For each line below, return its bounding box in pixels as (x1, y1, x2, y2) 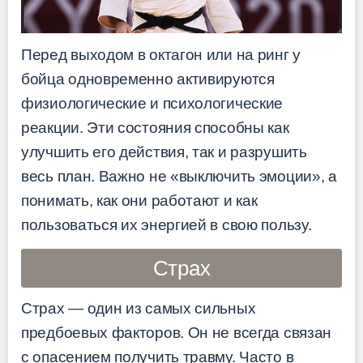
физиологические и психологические (21, 95, 284, 113)
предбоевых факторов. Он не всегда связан (21, 323, 332, 341)
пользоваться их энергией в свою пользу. (21, 216, 312, 234)
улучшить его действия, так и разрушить (21, 143, 307, 161)
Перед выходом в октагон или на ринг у (21, 46, 301, 64)
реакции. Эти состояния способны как (21, 119, 289, 137)
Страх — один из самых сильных (21, 299, 256, 317)
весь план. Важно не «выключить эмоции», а (21, 168, 337, 186)
